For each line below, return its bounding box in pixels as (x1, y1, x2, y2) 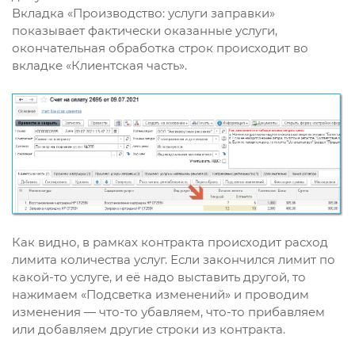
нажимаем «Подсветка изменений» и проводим (12, 287, 309, 303)
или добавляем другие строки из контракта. (12, 322, 285, 338)
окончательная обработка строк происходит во (12, 40, 308, 56)
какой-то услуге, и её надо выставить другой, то (12, 269, 306, 285)
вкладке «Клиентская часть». (12, 58, 187, 74)
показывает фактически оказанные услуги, (12, 23, 277, 39)
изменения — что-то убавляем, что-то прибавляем (12, 304, 325, 320)
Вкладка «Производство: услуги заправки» (12, 6, 275, 21)
